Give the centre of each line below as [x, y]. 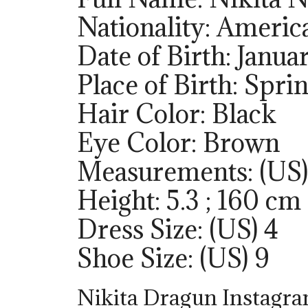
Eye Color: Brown [178, 143]
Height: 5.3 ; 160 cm [189, 200]
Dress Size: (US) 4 [178, 229]
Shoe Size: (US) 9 [173, 258]
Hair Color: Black [177, 114]
